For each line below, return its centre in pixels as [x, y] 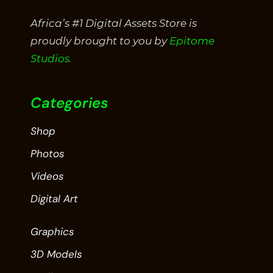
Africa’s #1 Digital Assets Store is [114, 23]
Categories [69, 103]
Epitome [192, 41]
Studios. [51, 59]
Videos [47, 176]
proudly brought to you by [100, 41]
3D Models [56, 254]
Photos [48, 154]
